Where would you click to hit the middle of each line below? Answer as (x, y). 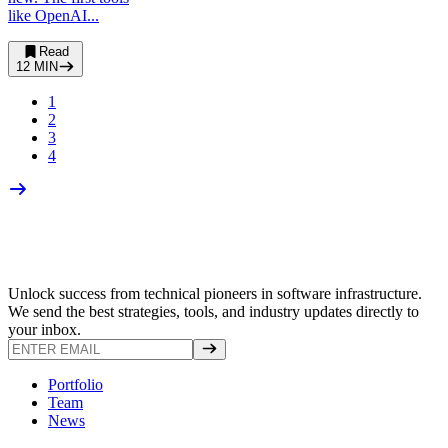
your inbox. (44, 329)
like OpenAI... (53, 16)
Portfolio (75, 384)
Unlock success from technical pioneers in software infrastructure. (215, 293)
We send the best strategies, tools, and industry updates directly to (213, 311)
